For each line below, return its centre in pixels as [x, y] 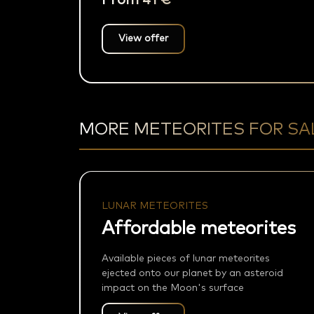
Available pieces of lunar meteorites [185, 259]
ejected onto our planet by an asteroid [192, 274]
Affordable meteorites [198, 229]
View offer [143, 39]
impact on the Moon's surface [172, 288]
